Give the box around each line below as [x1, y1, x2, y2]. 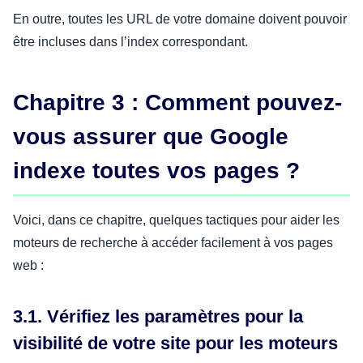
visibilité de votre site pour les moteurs [13, 332, 338, 353]
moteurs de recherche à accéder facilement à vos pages [13, 235, 333, 250]
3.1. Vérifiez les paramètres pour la [13, 305, 303, 327]
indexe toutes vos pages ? [13, 157, 300, 183]
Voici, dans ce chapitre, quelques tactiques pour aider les [13, 212, 340, 227]
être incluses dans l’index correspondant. [13, 34, 248, 49]
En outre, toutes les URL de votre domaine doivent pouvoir [13, 11, 347, 26]
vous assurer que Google [13, 123, 288, 149]
